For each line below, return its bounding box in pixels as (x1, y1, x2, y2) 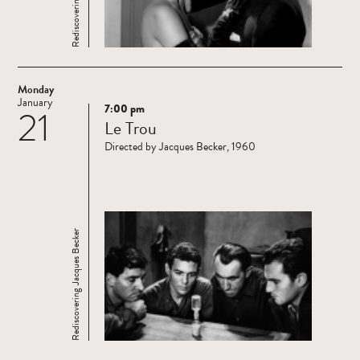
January (18, 94, 53, 112)
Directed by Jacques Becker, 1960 (104, 138, 256, 156)
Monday (18, 81, 54, 99)
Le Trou (104, 115, 157, 142)
